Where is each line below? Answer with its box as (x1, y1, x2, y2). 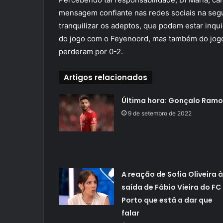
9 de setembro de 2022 (127, 110, 192, 117)
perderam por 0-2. (59, 47, 123, 57)
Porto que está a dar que (121, 195, 213, 206)
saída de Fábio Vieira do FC (121, 182, 221, 193)
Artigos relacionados (64, 72, 147, 83)
